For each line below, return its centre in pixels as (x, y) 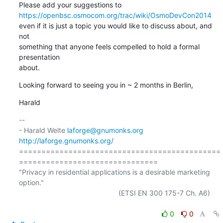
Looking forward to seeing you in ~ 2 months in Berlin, (106, 85)
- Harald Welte (43, 130)
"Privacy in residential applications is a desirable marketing (114, 172)
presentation (39, 57)
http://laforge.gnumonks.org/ (66, 140)
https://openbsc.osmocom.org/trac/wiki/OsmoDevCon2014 (115, 15)
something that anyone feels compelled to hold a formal (109, 46)
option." (31, 182)
